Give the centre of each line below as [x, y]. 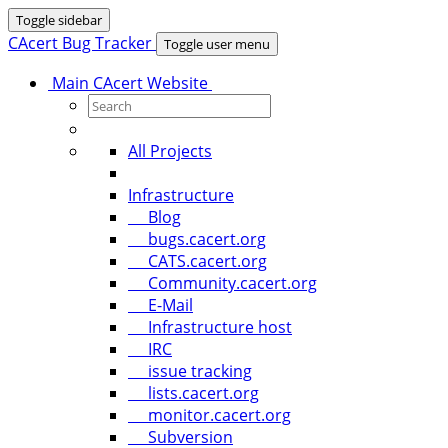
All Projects [170, 151]
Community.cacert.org [222, 283]
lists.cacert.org [193, 393]
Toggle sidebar [59, 20]
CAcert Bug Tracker [82, 43]
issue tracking [190, 371]
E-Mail [160, 305]
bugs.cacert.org [197, 239]
